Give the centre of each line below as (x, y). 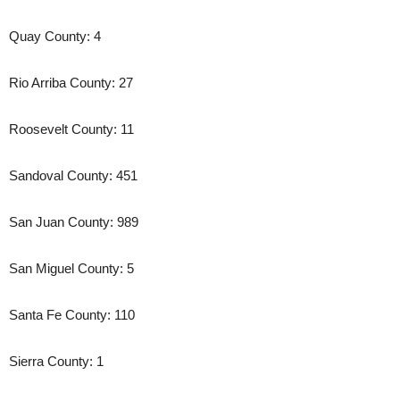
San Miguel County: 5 (71, 269)
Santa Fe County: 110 (72, 315)
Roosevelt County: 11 (71, 129)
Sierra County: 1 (56, 362)
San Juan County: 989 (74, 222)
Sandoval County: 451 (73, 176)
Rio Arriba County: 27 (71, 83)
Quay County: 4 (55, 37)
